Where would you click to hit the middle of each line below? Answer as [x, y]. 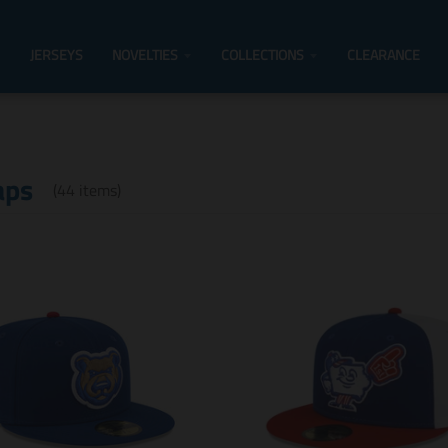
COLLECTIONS [262, 54]
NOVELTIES [145, 54]
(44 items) [86, 189]
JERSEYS [56, 54]
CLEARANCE [383, 54]
